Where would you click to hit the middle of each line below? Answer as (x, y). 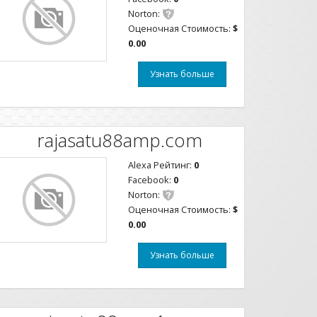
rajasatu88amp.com (119, 140)
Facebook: (151, 180)
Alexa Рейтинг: (161, 165)
